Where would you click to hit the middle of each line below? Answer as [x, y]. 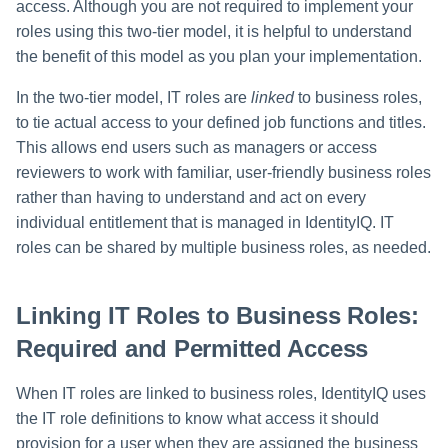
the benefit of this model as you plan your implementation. [219, 57]
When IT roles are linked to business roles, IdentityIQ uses [221, 393]
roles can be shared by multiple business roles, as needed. [223, 248]
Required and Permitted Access [192, 348]
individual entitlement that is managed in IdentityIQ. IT [205, 223]
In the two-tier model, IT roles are [133, 98]
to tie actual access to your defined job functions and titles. [221, 123]
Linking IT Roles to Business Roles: [217, 315]
